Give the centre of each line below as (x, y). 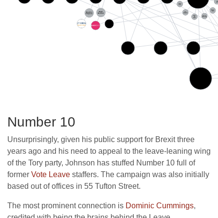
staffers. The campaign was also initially (140, 174)
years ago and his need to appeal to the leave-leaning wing (109, 151)
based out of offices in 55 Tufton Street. (74, 186)
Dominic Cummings (160, 205)
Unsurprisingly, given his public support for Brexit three (101, 139)
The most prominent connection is (66, 205)
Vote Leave (51, 174)
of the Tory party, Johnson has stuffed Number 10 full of (101, 163)
